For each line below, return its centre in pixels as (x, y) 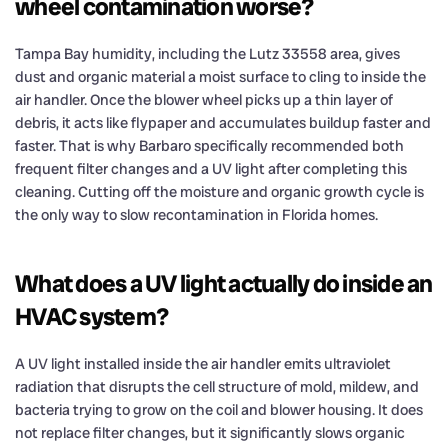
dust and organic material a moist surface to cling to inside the (220, 76)
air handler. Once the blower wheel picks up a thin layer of (204, 99)
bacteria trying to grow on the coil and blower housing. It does (219, 409)
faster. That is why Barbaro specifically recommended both (209, 145)
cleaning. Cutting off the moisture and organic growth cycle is (219, 191)
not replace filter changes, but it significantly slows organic (210, 432)
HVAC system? (91, 316)
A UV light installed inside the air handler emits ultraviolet (203, 363)
